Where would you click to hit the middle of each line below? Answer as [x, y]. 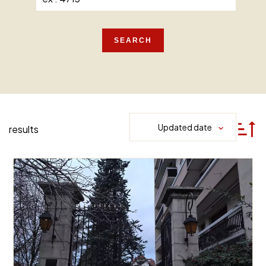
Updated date [185, 127]
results [24, 129]
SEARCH [133, 40]
